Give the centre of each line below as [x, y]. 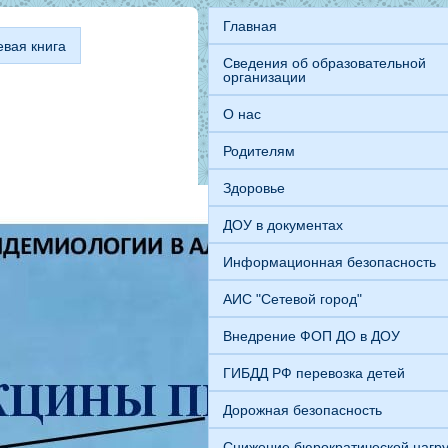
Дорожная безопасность [302, 409]
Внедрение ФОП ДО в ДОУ [311, 335]
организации [264, 76]
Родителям [259, 150]
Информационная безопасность [329, 261]
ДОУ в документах [283, 224]
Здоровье [254, 187]
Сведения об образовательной [324, 62]
